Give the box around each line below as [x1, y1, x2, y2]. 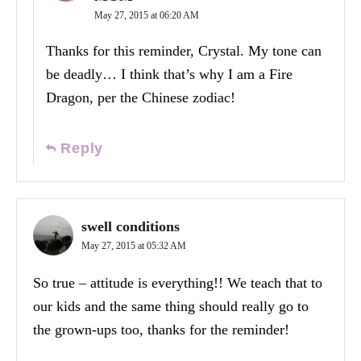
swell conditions [81, 218, 180, 235]
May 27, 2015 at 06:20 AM [94, 10, 199, 22]
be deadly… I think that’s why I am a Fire [46, 66, 293, 83]
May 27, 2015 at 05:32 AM [81, 240, 186, 252]
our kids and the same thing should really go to [33, 298, 309, 315]
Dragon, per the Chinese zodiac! [46, 89, 235, 106]
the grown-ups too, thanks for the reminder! [33, 322, 289, 338]
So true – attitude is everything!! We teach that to [33, 275, 322, 292]
